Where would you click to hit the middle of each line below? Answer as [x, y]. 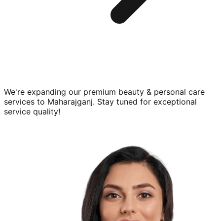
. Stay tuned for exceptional [145, 102]
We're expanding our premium [61, 92]
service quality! [32, 112]
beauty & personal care [162, 92]
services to [24, 102]
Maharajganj [70, 102]
